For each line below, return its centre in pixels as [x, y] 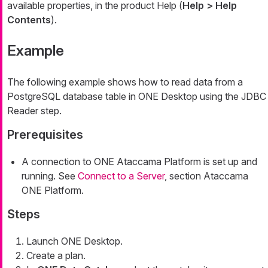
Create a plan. [56, 255]
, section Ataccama [206, 176]
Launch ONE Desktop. [74, 241]
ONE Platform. [53, 190]
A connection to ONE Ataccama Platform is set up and [139, 161]
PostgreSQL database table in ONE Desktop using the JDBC [137, 96]
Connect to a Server [121, 176]
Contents [29, 19]
